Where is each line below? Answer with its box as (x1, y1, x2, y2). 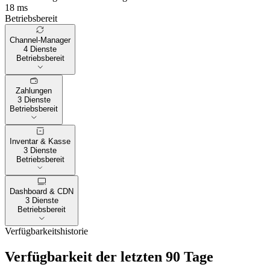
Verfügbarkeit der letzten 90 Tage (5, 248, 213, 265)
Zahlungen (16, 86, 52, 96)
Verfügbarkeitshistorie (5, 225, 88, 236)
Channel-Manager (10, 36, 71, 45)
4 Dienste (24, 45, 57, 54)
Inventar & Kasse (10, 136, 71, 146)
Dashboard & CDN (10, 187, 74, 196)
